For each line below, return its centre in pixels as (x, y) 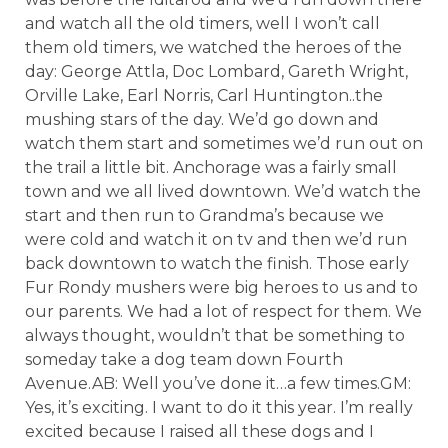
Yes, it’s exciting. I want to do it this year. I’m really (219, 407)
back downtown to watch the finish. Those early (217, 263)
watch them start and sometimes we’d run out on (224, 143)
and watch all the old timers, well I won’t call (202, 23)
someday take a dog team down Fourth (184, 359)
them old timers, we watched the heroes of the (213, 47)
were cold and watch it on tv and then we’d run (216, 239)
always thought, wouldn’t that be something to (215, 335)
